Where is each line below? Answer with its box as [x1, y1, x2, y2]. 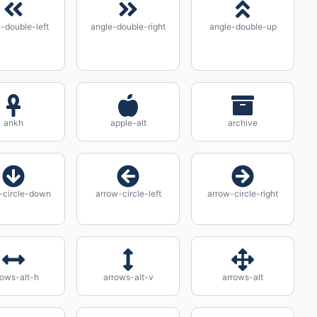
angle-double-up [209, 21, 277, 32]
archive [228, 117, 258, 128]
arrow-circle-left [95, 188, 161, 199]
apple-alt [110, 117, 146, 128]
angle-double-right [91, 21, 166, 32]
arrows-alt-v [103, 272, 154, 282]
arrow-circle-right [207, 188, 278, 199]
